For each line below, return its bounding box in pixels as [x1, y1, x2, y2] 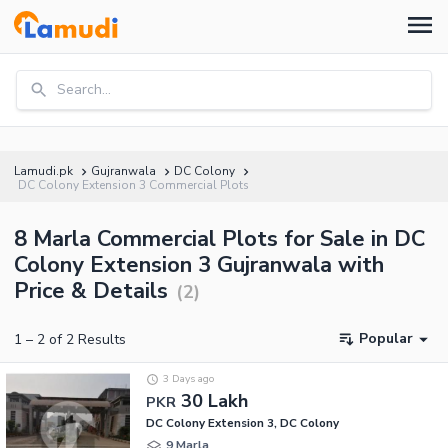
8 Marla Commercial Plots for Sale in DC [14, 224, 425, 254]
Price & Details [14, 276, 168, 306]
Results [74, 329, 126, 349]
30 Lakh [181, 388, 248, 413]
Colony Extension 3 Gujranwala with [14, 250, 384, 280]
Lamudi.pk [14, 163, 73, 179]
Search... [57, 80, 111, 99]
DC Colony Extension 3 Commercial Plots [18, 177, 249, 193]
